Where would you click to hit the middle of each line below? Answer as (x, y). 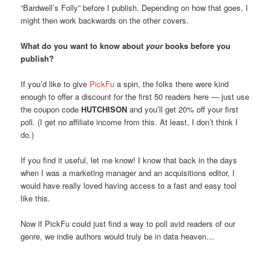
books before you (197, 45)
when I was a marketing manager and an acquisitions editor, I (128, 172)
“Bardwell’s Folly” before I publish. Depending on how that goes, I (135, 7)
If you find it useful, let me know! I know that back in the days (129, 160)
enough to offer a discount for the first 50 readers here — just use (135, 96)
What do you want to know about (82, 45)
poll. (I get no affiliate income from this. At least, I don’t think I (129, 122)
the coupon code (51, 109)
